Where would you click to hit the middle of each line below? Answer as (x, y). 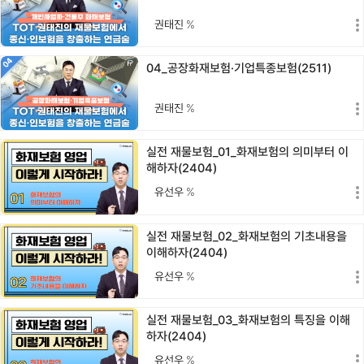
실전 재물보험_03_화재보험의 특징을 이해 (249, 320)
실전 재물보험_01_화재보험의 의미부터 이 (248, 152)
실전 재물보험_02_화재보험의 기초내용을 (247, 236)
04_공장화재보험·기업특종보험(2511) (239, 69)
